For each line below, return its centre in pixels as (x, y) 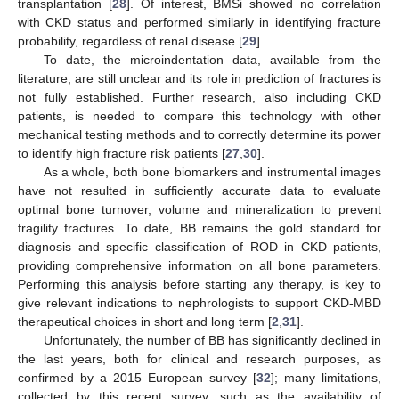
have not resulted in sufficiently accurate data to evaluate (199, 191)
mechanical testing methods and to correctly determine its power (199, 135)
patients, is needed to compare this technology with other (199, 116)
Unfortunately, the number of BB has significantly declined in (212, 341)
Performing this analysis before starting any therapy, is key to (199, 285)
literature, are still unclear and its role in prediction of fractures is (199, 79)
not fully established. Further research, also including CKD (199, 98)
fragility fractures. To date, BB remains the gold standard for (199, 228)
